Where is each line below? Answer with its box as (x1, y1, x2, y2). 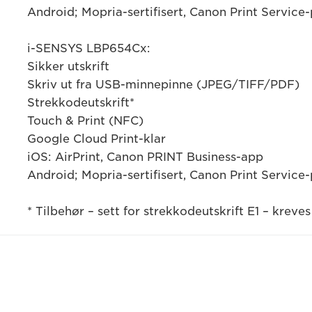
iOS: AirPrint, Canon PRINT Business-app (26, 150, 263, 164)
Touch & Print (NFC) (26, 114, 143, 127)
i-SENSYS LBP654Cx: (26, 42, 150, 55)
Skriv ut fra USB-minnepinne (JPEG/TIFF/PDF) (26, 78, 299, 91)
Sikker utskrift (26, 60, 109, 73)
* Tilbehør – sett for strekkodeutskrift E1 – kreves (26, 205, 311, 218)
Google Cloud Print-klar (26, 132, 166, 146)
